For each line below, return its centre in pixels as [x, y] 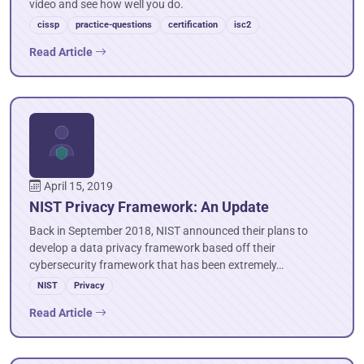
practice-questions [114, 25]
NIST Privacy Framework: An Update [149, 207]
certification [193, 25]
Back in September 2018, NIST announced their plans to [169, 231]
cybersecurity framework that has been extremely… [156, 265]
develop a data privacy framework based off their [152, 248]
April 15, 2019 [78, 186]
